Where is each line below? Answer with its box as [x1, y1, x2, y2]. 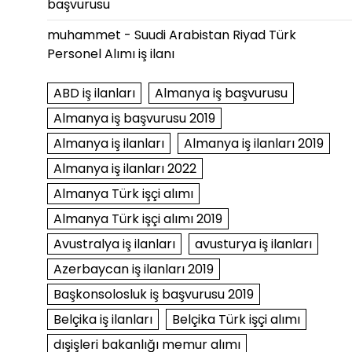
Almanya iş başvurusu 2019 [53, 109, 215, 127]
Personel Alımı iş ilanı [46, 45, 174, 63]
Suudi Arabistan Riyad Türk [134, 26, 296, 44]
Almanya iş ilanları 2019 [183, 134, 324, 152]
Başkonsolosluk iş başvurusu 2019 [53, 285, 254, 303]
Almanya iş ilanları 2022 [53, 159, 196, 178]
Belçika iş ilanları [53, 310, 152, 328]
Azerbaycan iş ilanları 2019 [53, 260, 214, 278]
